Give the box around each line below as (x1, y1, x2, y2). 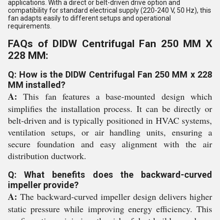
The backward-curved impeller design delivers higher (17, 191, 212, 202)
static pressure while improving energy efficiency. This (8, 203, 212, 215)
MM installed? (8, 80, 65, 90)
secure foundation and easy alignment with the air (8, 138, 212, 150)
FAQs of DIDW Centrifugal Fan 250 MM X (8, 38, 212, 50)
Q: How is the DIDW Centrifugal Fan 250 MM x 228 (8, 69, 212, 80)
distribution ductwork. (8, 150, 86, 162)
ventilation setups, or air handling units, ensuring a (8, 126, 212, 138)
